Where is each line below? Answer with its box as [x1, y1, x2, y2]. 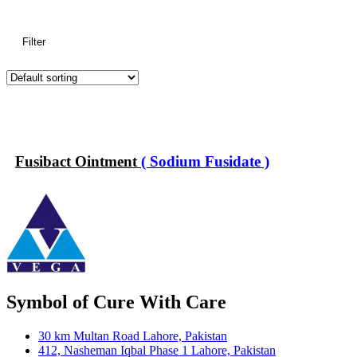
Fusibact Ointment [15, 153, 137, 171]
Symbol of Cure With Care [6, 291, 226, 312]
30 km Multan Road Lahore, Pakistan [38, 328, 227, 343]
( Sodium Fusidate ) [137, 153, 269, 171]
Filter [22, 36, 45, 49]
